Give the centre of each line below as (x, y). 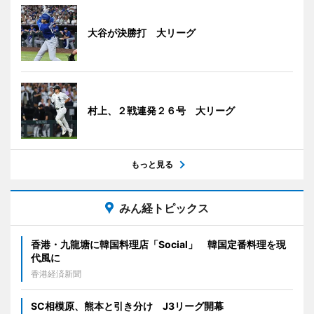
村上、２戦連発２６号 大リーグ (161, 110)
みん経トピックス (164, 208)
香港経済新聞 (56, 273)
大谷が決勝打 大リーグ (142, 32)
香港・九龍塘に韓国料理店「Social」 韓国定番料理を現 (158, 244)
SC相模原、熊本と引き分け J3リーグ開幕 (127, 306)
